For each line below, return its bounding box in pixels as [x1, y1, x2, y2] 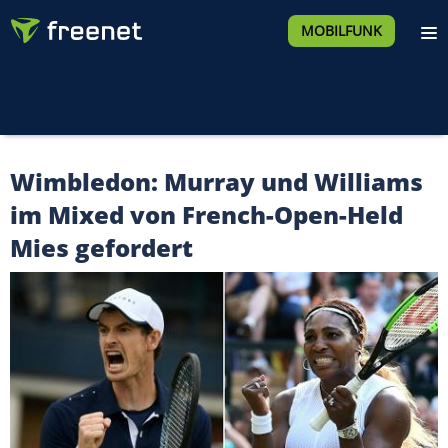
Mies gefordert [10, 231, 193, 264]
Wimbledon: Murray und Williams [10, 165, 423, 198]
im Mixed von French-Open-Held [10, 198, 403, 231]
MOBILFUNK [300, 21, 382, 40]
